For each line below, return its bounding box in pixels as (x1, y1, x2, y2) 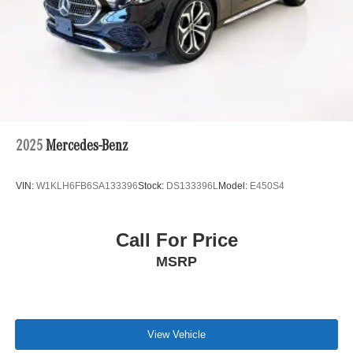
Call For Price (115, 229, 238, 251)
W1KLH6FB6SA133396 (36, 180, 138, 191)
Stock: (138, 180, 166, 191)
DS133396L (166, 180, 218, 191)
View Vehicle (147, 328, 206, 340)
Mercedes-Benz (46, 139, 131, 155)
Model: (218, 180, 250, 191)
